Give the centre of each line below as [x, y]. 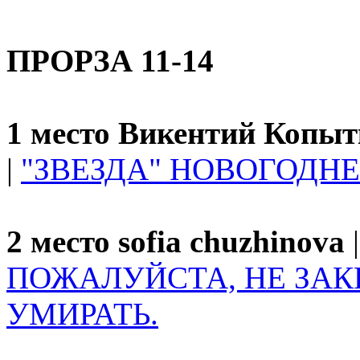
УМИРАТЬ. [82, 314]
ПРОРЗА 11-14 [110, 61]
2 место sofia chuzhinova [176, 241]
